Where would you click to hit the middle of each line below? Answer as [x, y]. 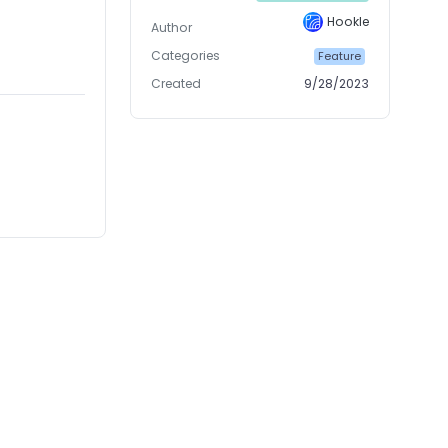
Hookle [348, 22]
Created [176, 84]
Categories [186, 56]
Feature [339, 56]
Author [172, 28]
